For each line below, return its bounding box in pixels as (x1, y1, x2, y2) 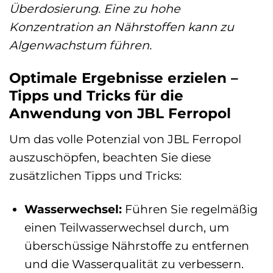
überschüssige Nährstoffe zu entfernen (24, 238, 249, 253)
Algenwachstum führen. (9, 38, 152, 53)
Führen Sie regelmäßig (121, 201, 258, 216)
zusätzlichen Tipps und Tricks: (9, 168, 182, 183)
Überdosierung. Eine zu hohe (9, 1, 180, 16)
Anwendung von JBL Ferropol (9, 105, 231, 122)
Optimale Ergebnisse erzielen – (9, 69, 238, 87)
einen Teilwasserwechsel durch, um (24, 219, 229, 235)
